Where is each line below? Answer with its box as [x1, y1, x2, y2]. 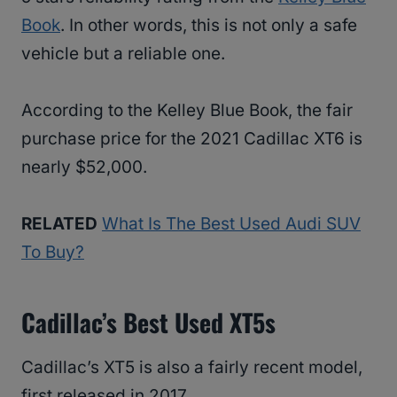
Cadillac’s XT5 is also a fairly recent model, [21, 356, 362, 378]
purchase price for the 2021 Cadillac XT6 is [21, 128, 362, 149]
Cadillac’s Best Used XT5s [21, 303, 276, 340]
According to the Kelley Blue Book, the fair [21, 99, 353, 121]
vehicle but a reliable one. [21, 43, 225, 64]
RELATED [21, 213, 97, 234]
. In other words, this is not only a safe [60, 14, 357, 35]
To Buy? [21, 241, 84, 262]
